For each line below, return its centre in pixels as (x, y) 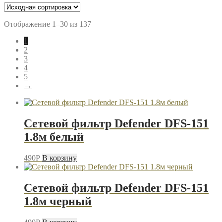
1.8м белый (54, 137)
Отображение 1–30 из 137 (48, 24)
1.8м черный (58, 201)
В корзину (59, 158)
